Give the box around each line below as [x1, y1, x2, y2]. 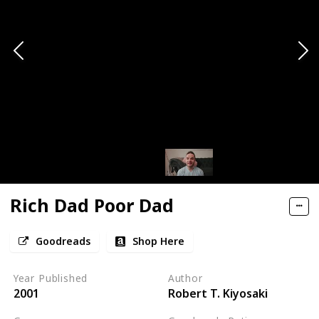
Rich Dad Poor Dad [10, 192, 174, 217]
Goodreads [36, 234, 90, 248]
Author [167, 271, 203, 285]
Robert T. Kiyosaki [167, 285, 268, 301]
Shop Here [132, 234, 185, 248]
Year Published [13, 271, 88, 285]
